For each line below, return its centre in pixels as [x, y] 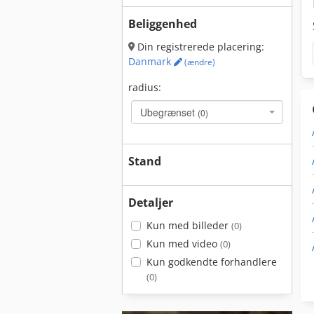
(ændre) [199, 62]
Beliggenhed [163, 24]
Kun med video [183, 244]
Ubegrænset [169, 112]
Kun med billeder [189, 225]
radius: [145, 87]
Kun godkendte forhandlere [211, 262]
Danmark [151, 61]
